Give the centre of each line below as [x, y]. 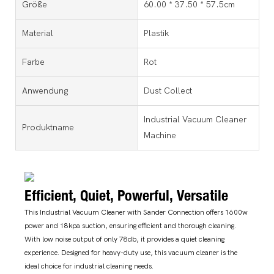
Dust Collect [168, 91]
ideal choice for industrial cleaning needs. [89, 266]
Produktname [48, 127]
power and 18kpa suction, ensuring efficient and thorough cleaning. [130, 226]
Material [38, 33]
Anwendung [45, 91]
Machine [160, 135]
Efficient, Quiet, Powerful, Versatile [128, 195]
